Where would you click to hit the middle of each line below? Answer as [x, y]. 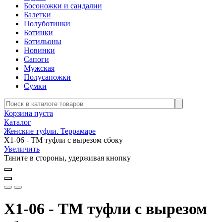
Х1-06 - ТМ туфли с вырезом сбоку [63, 140]
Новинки [39, 50]
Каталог [18, 122]
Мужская [39, 68]
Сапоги [36, 59]
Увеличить [22, 149]
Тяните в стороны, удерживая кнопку [67, 158]
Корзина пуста [28, 113]
